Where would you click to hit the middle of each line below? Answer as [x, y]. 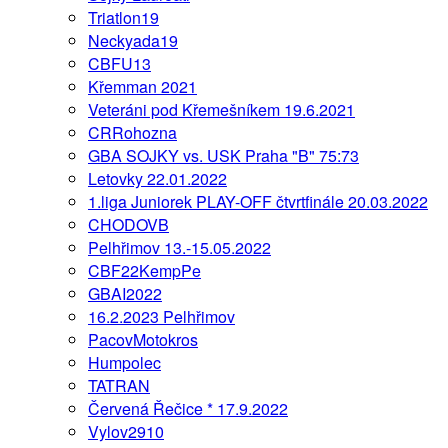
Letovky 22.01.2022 [157, 178]
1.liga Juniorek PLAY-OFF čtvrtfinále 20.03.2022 [258, 201]
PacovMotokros [143, 339]
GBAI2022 [125, 293]
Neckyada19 [133, 40]
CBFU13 [119, 63]
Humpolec [124, 362]
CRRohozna [132, 132]
